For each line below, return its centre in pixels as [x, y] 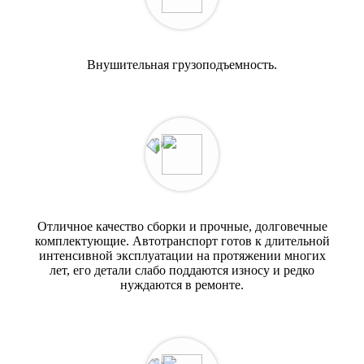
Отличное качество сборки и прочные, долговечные [182, 227]
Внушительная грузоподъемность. [182, 65]
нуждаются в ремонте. [182, 285]
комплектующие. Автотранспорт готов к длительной [182, 241]
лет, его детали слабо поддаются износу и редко [182, 271]
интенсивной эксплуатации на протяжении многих [182, 256]
